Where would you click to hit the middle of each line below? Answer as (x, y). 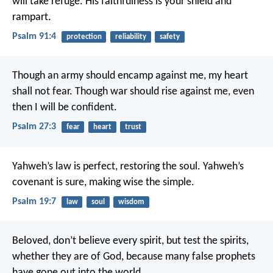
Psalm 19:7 (34, 201)
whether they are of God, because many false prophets (134, 257)
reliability (130, 37)
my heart (227, 76)
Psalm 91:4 (34, 37)
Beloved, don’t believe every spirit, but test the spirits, (130, 241)
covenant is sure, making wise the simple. (103, 182)
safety (169, 37)
